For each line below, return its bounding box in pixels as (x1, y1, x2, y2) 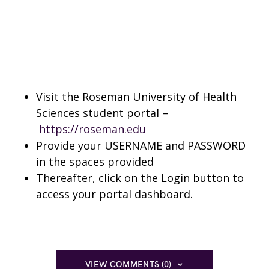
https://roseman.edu (39, 122, 146, 136)
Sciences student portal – (36, 106, 168, 120)
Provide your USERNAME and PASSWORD (36, 138, 246, 153)
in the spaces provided (36, 154, 154, 169)
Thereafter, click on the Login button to (36, 171, 244, 185)
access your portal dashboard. (36, 187, 193, 201)
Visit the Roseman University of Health (36, 89, 237, 104)
